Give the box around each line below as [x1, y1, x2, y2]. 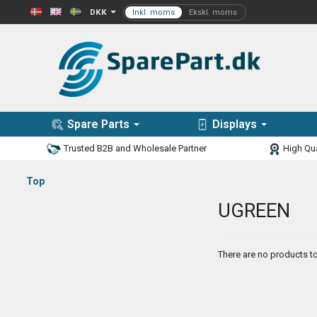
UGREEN [217, 200, 290, 223]
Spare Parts [67, 117, 129, 132]
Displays [212, 117, 257, 132]
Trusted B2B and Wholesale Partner [62, 143, 207, 154]
